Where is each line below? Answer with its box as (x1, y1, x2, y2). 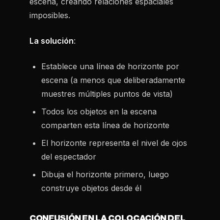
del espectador (41, 152, 96, 162)
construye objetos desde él (41, 183, 141, 193)
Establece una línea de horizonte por (41, 61, 179, 71)
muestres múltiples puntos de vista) (41, 89, 173, 99)
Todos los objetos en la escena (41, 107, 157, 116)
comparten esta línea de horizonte (41, 120, 169, 130)
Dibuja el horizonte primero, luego (41, 169, 169, 179)
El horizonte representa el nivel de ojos (41, 138, 187, 148)
